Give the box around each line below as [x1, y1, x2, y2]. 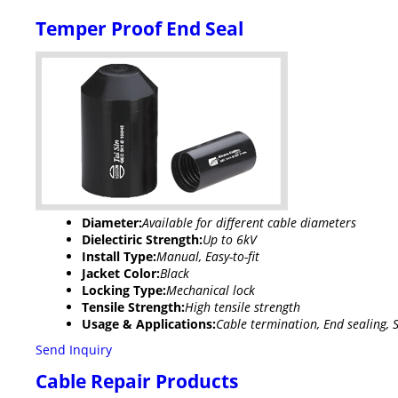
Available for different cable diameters [142, 214, 356, 232]
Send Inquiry [36, 341, 112, 359]
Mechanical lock [166, 282, 255, 299]
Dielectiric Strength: [82, 231, 203, 249]
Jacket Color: [82, 265, 160, 283]
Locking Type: [82, 282, 166, 299]
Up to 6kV [203, 231, 257, 249]
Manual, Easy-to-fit [156, 248, 259, 266]
